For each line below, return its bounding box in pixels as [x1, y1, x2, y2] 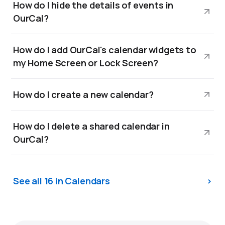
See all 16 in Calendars [13, 175, 110, 187]
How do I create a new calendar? [13, 88, 154, 100]
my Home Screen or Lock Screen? [13, 57, 158, 69]
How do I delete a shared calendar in [13, 120, 170, 132]
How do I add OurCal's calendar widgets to [13, 44, 196, 56]
